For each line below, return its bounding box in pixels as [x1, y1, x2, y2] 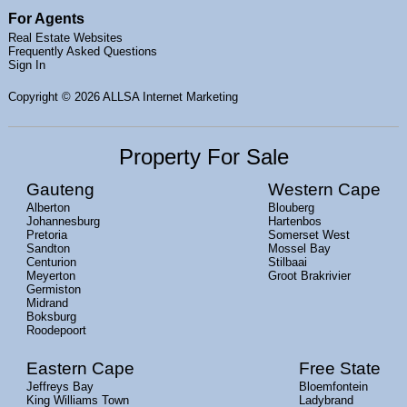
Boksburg [25, 310, 76, 323]
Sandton [25, 242, 70, 255]
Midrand [25, 296, 68, 310]
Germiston [25, 283, 81, 296]
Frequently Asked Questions [7, 45, 157, 58]
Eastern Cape [25, 359, 134, 378]
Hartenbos [268, 214, 323, 228]
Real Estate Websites [7, 31, 123, 45]
